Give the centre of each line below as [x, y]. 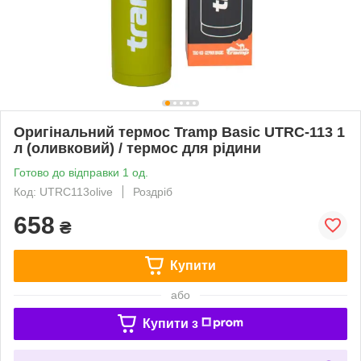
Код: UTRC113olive [63, 191]
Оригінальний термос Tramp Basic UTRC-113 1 [179, 132]
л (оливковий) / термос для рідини [137, 148]
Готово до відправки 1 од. [81, 172]
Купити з [170, 323]
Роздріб [153, 191]
